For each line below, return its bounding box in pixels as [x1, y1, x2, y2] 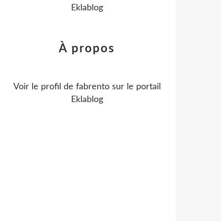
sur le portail [109, 82, 161, 91]
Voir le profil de [13, 82, 76, 91]
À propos [59, 43, 115, 55]
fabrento [75, 82, 110, 91]
